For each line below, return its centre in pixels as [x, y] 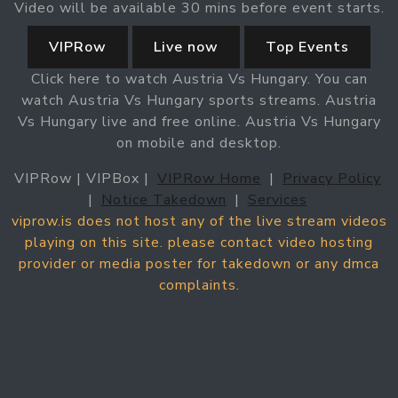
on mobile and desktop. [199, 143]
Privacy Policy [331, 178]
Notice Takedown [163, 199]
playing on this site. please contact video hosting [199, 242]
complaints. [199, 285]
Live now [186, 47]
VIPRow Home [209, 178]
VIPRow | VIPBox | [84, 178]
